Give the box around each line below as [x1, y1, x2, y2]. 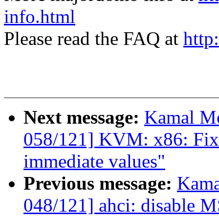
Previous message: [23, 173, 177, 194]
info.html [4, 6, 75, 27]
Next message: [23, 107, 144, 128]
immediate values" [23, 151, 165, 172]
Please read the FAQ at [4, 28, 183, 49]
